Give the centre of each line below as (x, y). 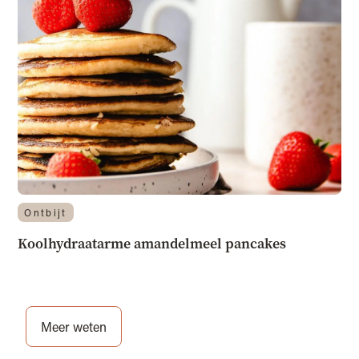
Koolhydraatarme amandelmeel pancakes (152, 244)
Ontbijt (46, 213)
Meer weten (74, 327)
